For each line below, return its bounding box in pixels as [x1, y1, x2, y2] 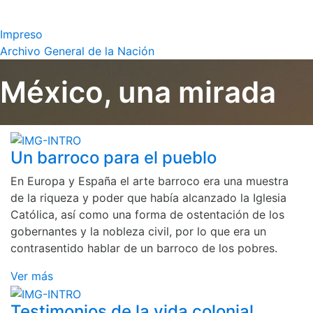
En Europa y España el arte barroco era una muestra [10, 174, 289, 189]
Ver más [10, 269, 53, 284]
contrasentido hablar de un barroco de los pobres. [10, 241, 277, 256]
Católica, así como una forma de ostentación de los [10, 208, 284, 222]
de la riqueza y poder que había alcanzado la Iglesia [10, 191, 286, 205]
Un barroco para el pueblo [10, 147, 217, 168]
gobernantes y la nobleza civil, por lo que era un [10, 224, 266, 239]
